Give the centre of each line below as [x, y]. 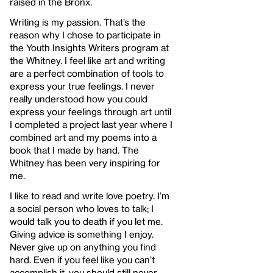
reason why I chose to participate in [85, 34]
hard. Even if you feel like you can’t [82, 259]
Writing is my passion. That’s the [78, 22]
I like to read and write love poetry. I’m [90, 195]
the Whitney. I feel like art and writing [87, 60]
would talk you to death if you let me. [86, 221]
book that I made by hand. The [74, 150]
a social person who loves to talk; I [82, 208]
